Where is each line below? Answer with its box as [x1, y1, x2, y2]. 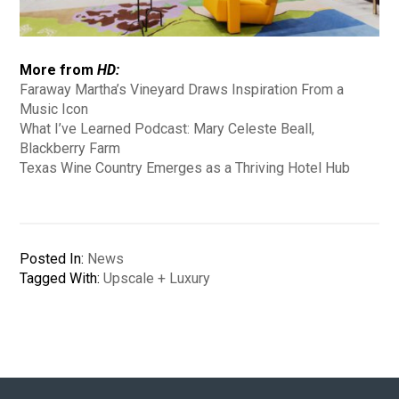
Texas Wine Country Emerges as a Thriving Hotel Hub [20, 159, 351, 176]
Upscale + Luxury [103, 269, 211, 287]
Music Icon [20, 100, 89, 118]
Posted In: [20, 249, 88, 267]
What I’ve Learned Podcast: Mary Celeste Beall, [20, 119, 315, 137]
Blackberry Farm [20, 139, 121, 157]
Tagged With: [20, 269, 104, 287]
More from [20, 61, 98, 78]
